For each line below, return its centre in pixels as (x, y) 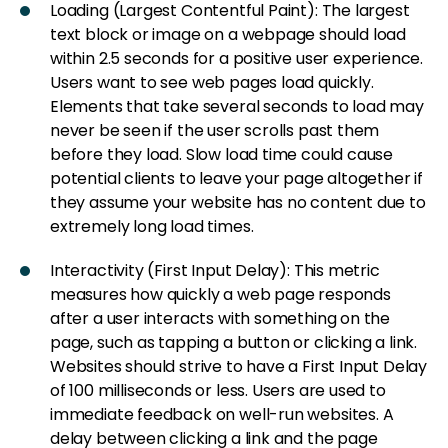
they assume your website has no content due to (238, 202)
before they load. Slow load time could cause (222, 154)
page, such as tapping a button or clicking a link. (234, 342)
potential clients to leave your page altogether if (237, 178)
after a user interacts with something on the (220, 318)
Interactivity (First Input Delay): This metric (215, 270)
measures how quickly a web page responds (220, 294)
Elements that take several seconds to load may (237, 106)
